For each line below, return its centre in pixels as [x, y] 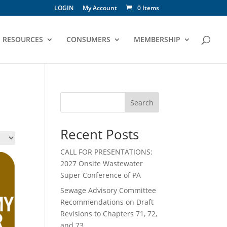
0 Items [148, 8]
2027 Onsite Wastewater [102, 163]
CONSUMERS [88, 39]
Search [142, 102]
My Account [100, 8]
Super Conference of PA [101, 175]
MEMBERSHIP [157, 39]
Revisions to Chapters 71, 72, [109, 214]
